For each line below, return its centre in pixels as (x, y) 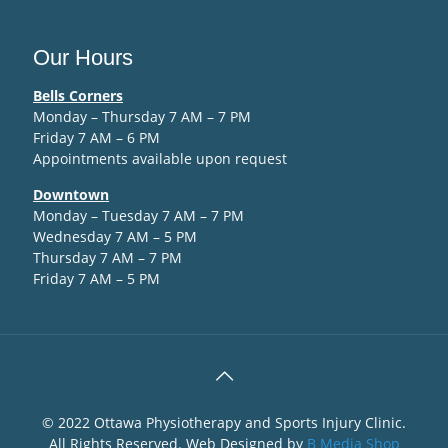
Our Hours (83, 57)
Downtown (71, 194)
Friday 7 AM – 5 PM (96, 278)
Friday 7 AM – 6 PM (96, 137)
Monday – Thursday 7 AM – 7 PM (142, 116)
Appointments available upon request (160, 158)
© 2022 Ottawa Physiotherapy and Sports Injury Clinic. (224, 422)
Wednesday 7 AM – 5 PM (115, 236)
